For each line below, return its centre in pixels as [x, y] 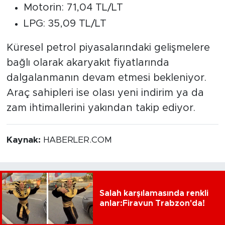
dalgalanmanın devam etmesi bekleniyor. [106, 78]
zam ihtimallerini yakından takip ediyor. [101, 108]
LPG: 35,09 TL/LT [65, 24]
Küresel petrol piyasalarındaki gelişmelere [108, 48]
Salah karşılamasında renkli [154, 194]
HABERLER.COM [77, 140]
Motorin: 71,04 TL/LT [73, 8]
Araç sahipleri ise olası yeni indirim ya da [105, 93]
